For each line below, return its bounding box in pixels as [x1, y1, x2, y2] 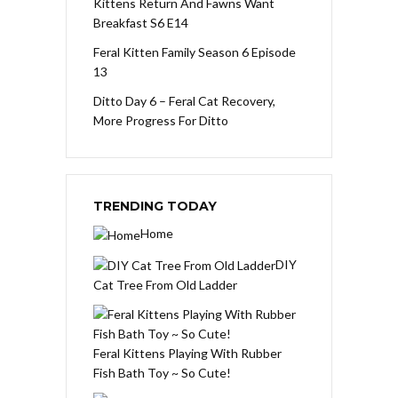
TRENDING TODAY [93, 198, 217, 215]
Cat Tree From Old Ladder [93, 277, 237, 293]
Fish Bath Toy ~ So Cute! [93, 365, 231, 381]
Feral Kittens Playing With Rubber [93, 346, 282, 362]
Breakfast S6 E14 [93, 15, 188, 31]
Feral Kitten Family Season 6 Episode [93, 44, 296, 60]
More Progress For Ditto [93, 113, 228, 129]
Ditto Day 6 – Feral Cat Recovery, [93, 93, 275, 109]
